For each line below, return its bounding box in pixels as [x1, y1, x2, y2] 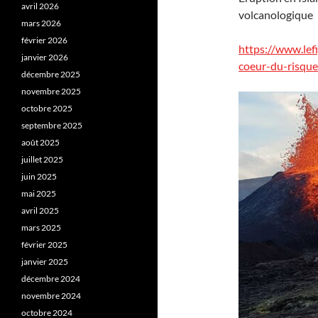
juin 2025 [21, 171, 57, 182]
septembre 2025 [21, 120, 82, 131]
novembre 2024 [21, 290, 81, 301]
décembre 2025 [21, 69, 80, 79]
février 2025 [21, 239, 67, 250]
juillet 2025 [21, 154, 63, 165]
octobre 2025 [21, 103, 72, 114]
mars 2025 [21, 222, 61, 233]
